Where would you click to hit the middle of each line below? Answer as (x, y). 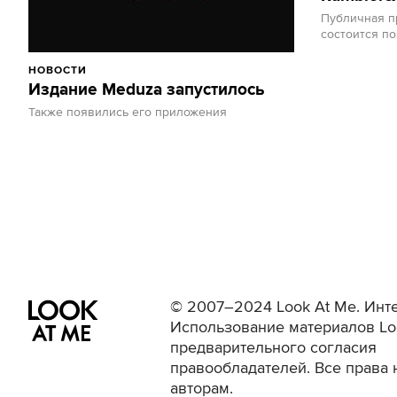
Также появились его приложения (128, 113)
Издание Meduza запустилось (147, 90)
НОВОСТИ (58, 70)
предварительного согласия (273, 348)
